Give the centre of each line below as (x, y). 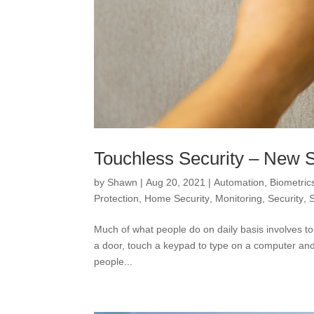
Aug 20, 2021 (176, 182)
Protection (117, 198)
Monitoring (239, 198)
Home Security (177, 198)
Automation (239, 182)
